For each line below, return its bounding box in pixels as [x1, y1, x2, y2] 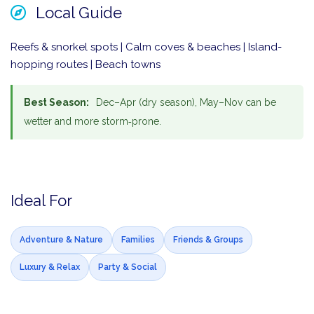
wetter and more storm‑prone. [24, 116, 161, 128]
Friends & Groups [173, 235, 243, 245]
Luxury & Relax [20, 262, 80, 273]
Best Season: [24, 97, 89, 109]
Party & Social [98, 262, 157, 273]
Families [121, 235, 155, 245]
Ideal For [11, 191, 72, 210]
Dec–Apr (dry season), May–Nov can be [93, 97, 276, 109]
